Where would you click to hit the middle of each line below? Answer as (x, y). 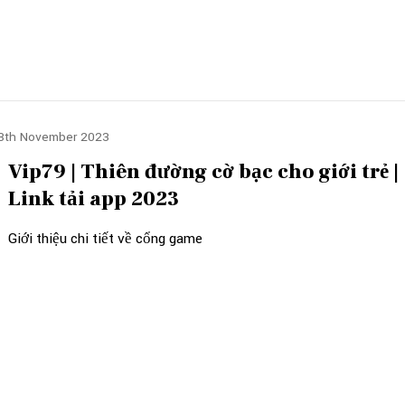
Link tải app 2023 (94, 199)
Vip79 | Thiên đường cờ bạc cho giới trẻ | (203, 172)
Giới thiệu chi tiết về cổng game (105, 239)
